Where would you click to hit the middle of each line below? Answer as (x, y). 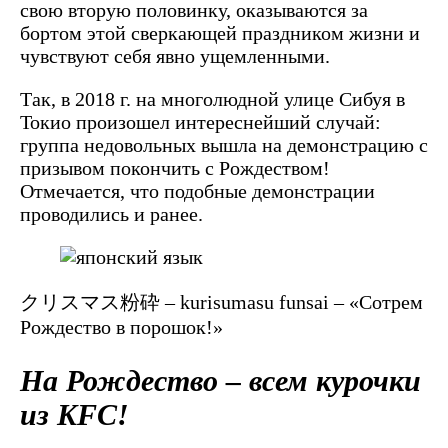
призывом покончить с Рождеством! (175, 168)
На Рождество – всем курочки (220, 381)
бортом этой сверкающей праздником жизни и (220, 33)
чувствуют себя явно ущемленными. (175, 56)
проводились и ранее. (111, 214)
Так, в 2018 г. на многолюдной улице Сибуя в (212, 99)
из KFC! (74, 415)
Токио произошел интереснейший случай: (200, 122)
